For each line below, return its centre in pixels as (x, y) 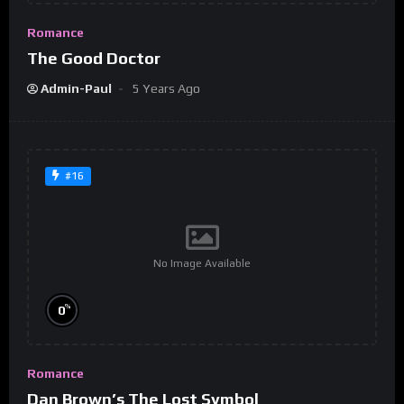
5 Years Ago (166, 88)
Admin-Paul (76, 88)
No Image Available (202, 263)
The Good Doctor (94, 58)
